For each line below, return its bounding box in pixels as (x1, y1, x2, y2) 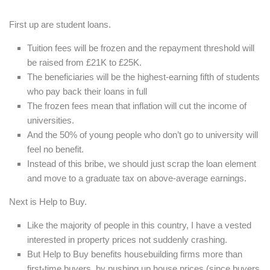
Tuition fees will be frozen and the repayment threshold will (27, 43, 254, 54)
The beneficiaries (27, 72, 96, 83)
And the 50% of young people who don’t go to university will (27, 130, 258, 140)
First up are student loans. (9, 19, 111, 30)
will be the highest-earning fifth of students (96, 72, 260, 83)
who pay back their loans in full (27, 86, 147, 97)
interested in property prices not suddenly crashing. (27, 234, 227, 245)
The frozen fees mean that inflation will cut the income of (27, 101, 246, 111)
